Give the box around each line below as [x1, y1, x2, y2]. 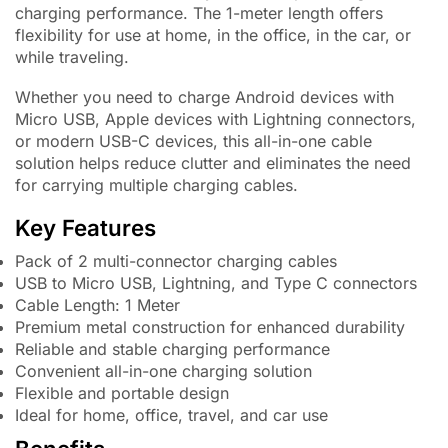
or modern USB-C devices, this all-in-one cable [15, 131, 372, 152]
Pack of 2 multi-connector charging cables [15, 250, 337, 271]
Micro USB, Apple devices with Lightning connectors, [15, 109, 416, 130]
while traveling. [15, 46, 129, 67]
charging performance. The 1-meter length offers [15, 2, 383, 23]
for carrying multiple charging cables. [15, 175, 298, 196]
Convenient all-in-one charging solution [15, 360, 312, 381]
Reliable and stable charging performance [15, 338, 330, 359]
